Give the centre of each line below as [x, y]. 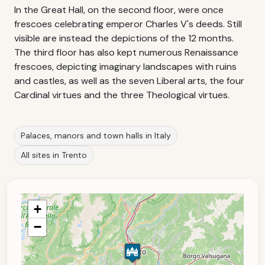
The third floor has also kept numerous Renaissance [126, 52]
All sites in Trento [54, 155]
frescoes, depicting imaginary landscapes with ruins [125, 67]
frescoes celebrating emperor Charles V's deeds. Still [128, 24]
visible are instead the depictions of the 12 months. [124, 38]
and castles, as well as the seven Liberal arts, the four [129, 81]
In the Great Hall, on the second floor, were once [119, 10]
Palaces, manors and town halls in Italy [96, 135]
